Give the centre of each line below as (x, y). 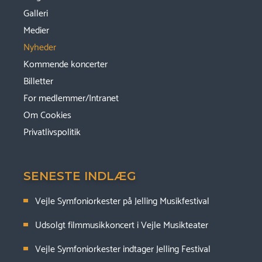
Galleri (36, 14)
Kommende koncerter (65, 65)
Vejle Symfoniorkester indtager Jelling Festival (123, 250)
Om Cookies (47, 116)
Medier (36, 31)
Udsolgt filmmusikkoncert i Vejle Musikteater (122, 226)
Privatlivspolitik (52, 133)
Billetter (38, 82)
